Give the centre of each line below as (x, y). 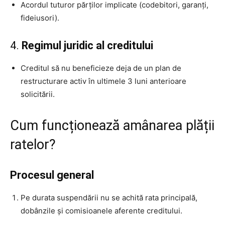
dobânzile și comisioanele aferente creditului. (101, 210)
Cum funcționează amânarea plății (112, 125)
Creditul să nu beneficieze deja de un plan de (101, 68)
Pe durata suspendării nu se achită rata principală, (109, 197)
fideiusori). (40, 18)
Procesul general (52, 175)
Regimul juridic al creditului (87, 45)
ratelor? (33, 144)
